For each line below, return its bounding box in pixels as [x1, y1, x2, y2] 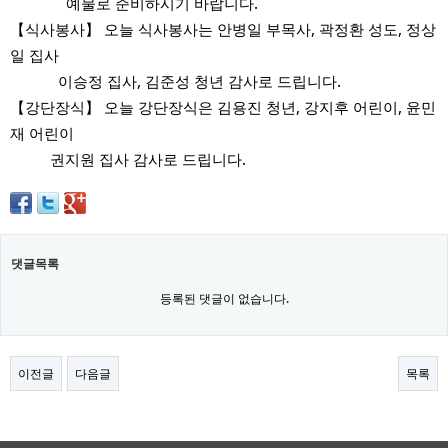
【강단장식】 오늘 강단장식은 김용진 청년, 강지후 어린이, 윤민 [10, 96, 436, 118]
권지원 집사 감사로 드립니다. [10, 148, 246, 170]
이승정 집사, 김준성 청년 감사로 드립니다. [10, 70, 341, 92]
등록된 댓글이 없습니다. [159, 290, 289, 307]
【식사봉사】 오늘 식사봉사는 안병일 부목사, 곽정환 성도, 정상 [10, 18, 436, 40]
